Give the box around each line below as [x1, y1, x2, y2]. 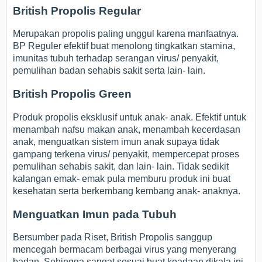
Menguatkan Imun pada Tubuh [13, 208, 177, 220]
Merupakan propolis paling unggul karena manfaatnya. [13, 29, 239, 39]
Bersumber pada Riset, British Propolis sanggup [13, 232, 213, 243]
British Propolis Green [13, 88, 132, 101]
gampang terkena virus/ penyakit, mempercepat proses [13, 149, 240, 159]
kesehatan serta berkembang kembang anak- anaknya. [13, 185, 241, 196]
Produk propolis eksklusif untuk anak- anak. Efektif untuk [13, 112, 247, 122]
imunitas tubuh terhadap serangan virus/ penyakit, [13, 53, 219, 64]
